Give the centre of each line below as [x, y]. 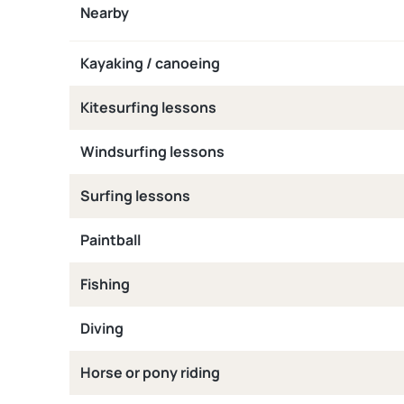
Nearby [105, 13]
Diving [102, 328]
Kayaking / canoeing [150, 63]
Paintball [110, 240]
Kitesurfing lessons [148, 107]
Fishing [105, 284]
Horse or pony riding [150, 372]
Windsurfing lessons [152, 151]
